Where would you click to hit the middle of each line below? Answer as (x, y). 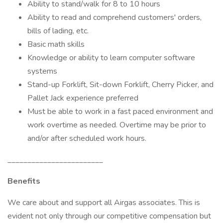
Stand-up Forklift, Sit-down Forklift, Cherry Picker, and (120, 85)
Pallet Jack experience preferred (83, 98)
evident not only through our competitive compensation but (109, 216)
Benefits (24, 181)
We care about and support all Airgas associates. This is (104, 203)
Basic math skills (56, 44)
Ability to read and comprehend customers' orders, (114, 17)
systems (42, 71)
